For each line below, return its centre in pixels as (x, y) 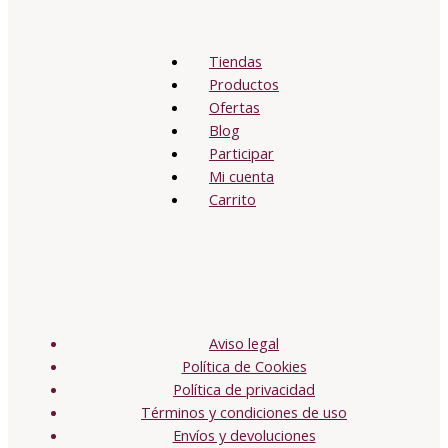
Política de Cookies (244, 365)
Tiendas (235, 61)
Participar (241, 153)
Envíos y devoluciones (244, 434)
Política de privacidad (244, 388)
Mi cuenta (241, 176)
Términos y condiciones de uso (244, 411)
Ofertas (234, 107)
